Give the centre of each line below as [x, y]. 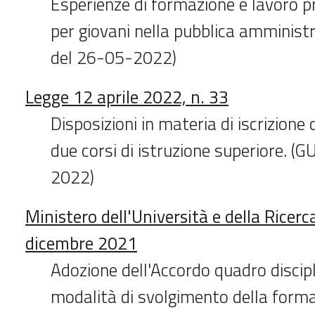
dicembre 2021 [81, 243]
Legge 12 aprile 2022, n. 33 [127, 97]
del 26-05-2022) [114, 57]
